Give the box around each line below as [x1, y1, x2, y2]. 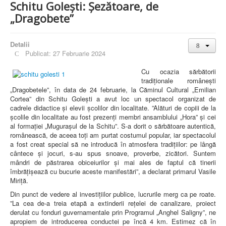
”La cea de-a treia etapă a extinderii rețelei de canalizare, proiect [10, 198, 216, 208]
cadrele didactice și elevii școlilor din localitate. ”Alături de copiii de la [10, 102, 216, 112]
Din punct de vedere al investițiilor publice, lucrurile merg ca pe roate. [10, 189, 216, 199]
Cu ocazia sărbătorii [141, 66, 216, 76]
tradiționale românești [141, 75, 216, 85]
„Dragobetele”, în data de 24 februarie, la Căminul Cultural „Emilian [10, 84, 216, 94]
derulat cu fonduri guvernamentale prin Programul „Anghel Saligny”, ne [10, 207, 216, 217]
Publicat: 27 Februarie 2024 [25, 48, 106, 58]
